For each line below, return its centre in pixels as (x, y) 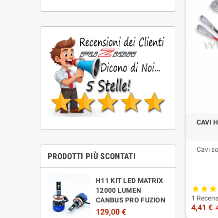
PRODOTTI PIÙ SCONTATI (92, 156)
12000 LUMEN (119, 191)
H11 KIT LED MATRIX (130, 181)
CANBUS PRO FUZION (131, 200)
